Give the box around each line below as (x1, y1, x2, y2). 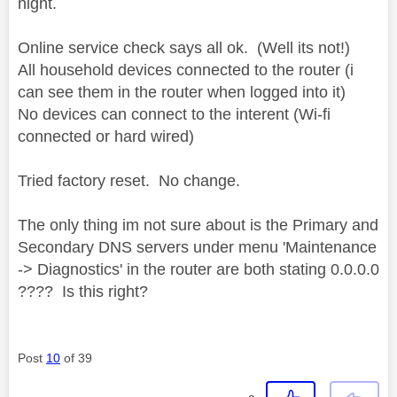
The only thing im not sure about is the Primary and (18, 215, 378, 234)
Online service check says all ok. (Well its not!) (18, 38, 350, 57)
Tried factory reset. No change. (18, 171, 240, 190)
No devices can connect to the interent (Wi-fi (18, 105, 331, 123)
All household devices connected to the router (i (18, 60, 354, 79)
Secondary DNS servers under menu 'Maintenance (18, 237, 377, 256)
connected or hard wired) (18, 127, 194, 145)
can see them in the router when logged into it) (18, 82, 346, 101)
